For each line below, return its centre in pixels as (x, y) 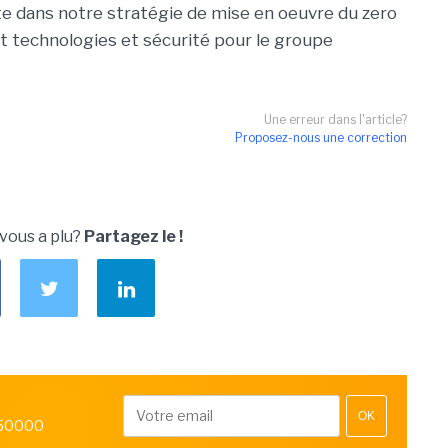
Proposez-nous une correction (321, 137)
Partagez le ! (133, 236)
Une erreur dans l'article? (335, 119)
